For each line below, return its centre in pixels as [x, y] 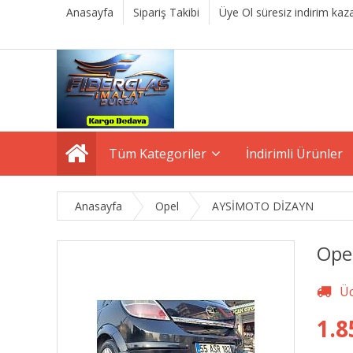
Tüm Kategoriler [158, 154]
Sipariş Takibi [166, 12]
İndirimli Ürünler [294, 154]
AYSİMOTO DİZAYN [263, 206]
